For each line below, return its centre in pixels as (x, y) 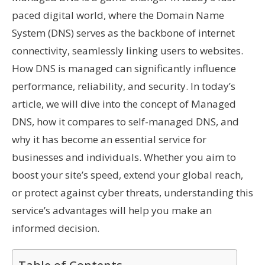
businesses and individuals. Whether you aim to (124, 157)
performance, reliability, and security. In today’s (124, 86)
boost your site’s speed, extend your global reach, (127, 175)
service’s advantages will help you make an (112, 210)
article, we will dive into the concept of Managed (124, 104)
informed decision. (56, 228)
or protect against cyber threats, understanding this (132, 193)
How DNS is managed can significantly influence (124, 68)
